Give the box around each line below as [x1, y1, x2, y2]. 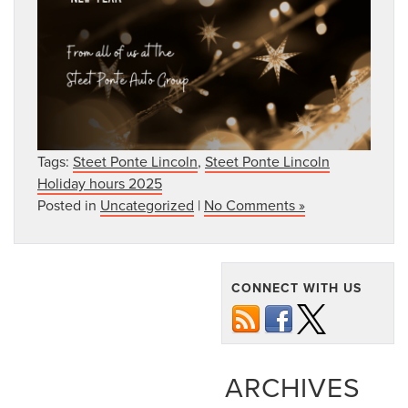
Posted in [37, 195, 100, 216]
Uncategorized [100, 195, 194, 216]
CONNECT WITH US [231, 279, 362, 298]
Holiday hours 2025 [37, 173, 162, 194]
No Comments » [204, 195, 305, 216]
